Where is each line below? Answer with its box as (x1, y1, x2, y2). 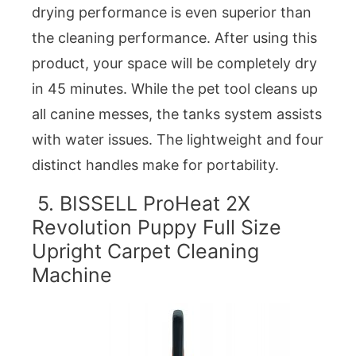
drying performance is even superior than (32, 4, 311, 21)
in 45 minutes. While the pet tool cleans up (32, 80, 318, 98)
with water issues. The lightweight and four (32, 131, 323, 149)
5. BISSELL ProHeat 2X (32, 191, 250, 215)
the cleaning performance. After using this (32, 29, 317, 47)
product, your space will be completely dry (32, 55, 317, 72)
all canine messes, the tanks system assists (32, 106, 322, 123)
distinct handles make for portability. (32, 157, 279, 174)
